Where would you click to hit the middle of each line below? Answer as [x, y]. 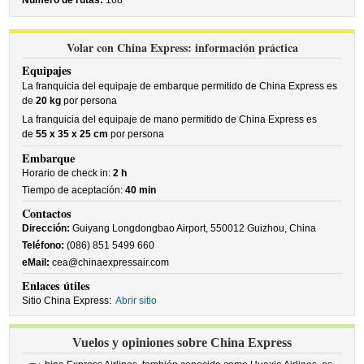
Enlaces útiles [56, 286]
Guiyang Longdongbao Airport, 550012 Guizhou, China [193, 228]
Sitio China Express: [67, 301]
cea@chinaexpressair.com [110, 262]
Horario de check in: [68, 173]
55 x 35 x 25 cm [72, 134]
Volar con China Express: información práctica [182, 48]
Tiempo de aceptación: [74, 190]
